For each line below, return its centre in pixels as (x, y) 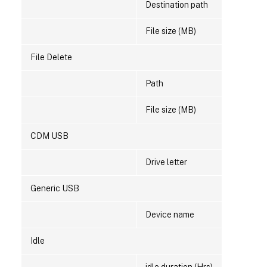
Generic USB (55, 189)
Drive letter (166, 162)
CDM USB (49, 136)
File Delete (51, 58)
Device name (170, 215)
